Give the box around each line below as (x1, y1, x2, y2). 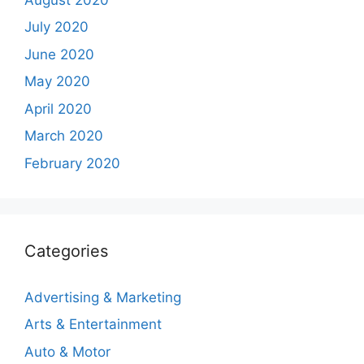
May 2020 (24, 73, 90, 89)
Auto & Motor (24, 343, 110, 360)
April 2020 (24, 100, 92, 117)
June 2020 (24, 45, 94, 63)
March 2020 (24, 128, 103, 144)
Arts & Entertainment (24, 316, 162, 332)
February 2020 (24, 154, 120, 171)
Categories (24, 240, 108, 261)
